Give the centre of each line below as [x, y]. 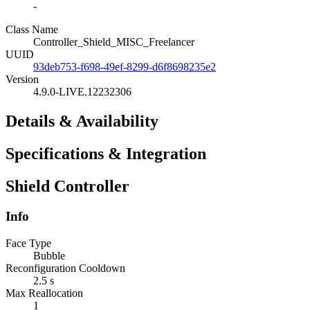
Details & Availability [82, 121]
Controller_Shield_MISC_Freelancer [114, 42]
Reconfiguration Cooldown [65, 268]
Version [22, 79]
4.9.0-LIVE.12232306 [82, 91]
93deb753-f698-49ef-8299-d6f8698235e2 [125, 66]
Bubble [49, 256]
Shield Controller [67, 186]
